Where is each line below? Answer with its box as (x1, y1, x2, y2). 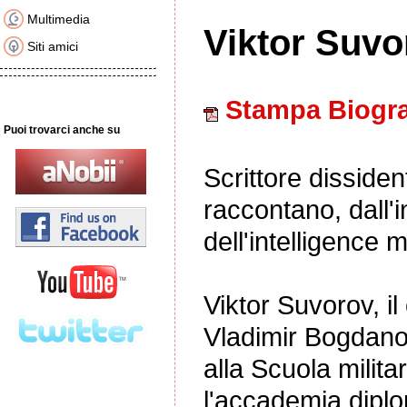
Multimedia (27, 12, 90, 26)
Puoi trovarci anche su (4, 124, 120, 136)
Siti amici (27, 39, 78, 54)
